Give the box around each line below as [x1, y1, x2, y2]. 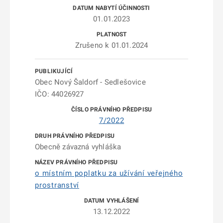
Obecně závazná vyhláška [35, 142, 121, 151]
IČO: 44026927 [35, 90, 84, 99]
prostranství [35, 181, 79, 190]
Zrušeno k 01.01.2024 [75, 41, 148, 50]
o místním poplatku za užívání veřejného [35, 169, 183, 178]
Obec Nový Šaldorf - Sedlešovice [35, 78, 146, 87]
